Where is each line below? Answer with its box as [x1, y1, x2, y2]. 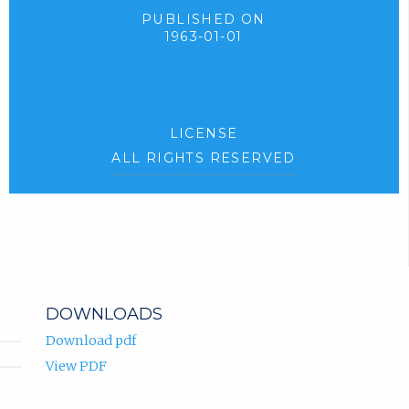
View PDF [45, 357, 107, 374]
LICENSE [169, 125, 238, 142]
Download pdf [45, 331, 136, 349]
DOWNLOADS [45, 303, 163, 324]
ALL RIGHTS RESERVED [111, 150, 296, 167]
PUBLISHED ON [142, 11, 266, 27]
